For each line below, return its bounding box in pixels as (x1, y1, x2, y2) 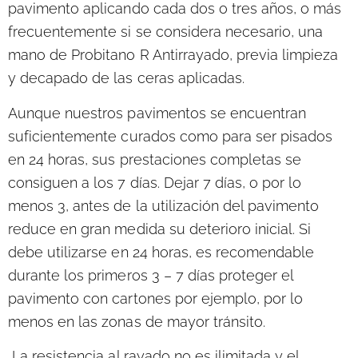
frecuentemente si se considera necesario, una (8, 23, 324, 41)
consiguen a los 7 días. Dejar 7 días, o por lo (8, 173, 302, 191)
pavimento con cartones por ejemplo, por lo (8, 289, 304, 307)
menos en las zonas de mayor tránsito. (8, 312, 266, 330)
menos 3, (8, 197, 74, 214)
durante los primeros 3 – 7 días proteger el (8, 266, 294, 284)
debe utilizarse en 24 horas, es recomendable (8, 243, 315, 261)
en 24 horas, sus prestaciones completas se (8, 150, 302, 168)
